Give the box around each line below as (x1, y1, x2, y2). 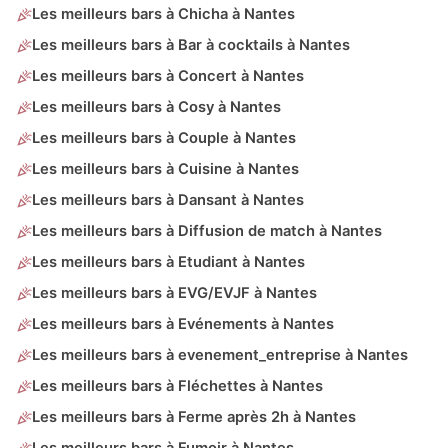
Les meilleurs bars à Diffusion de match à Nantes (32, 222, 382, 241)
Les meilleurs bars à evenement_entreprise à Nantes (32, 346, 408, 365)
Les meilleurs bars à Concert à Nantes (32, 67, 304, 86)
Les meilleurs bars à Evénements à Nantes (32, 315, 334, 334)
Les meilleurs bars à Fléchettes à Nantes (32, 377, 323, 396)
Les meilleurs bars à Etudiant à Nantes (32, 253, 305, 272)
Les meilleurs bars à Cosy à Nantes (32, 98, 281, 117)
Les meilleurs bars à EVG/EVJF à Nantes (32, 284, 317, 303)
